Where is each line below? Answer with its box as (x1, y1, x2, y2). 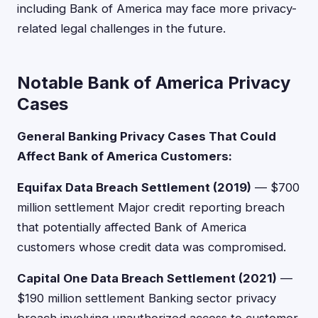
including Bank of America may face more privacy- (17, 1, 297, 16)
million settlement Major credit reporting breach (17, 200, 285, 214)
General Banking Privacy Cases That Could (17, 129, 276, 143)
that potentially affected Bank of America (17, 220, 246, 234)
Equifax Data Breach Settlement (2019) (17, 180, 251, 194)
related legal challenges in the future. (17, 21, 226, 35)
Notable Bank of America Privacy (17, 72, 290, 93)
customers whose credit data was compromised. (17, 240, 286, 254)
